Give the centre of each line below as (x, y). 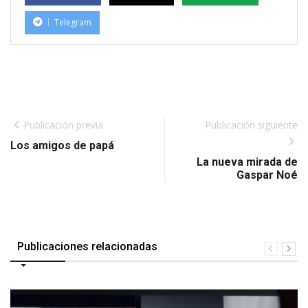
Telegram (73, 22)
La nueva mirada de (247, 162)
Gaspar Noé (267, 175)
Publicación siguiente (251, 124)
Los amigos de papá (62, 145)
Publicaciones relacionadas (87, 246)
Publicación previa (63, 124)
